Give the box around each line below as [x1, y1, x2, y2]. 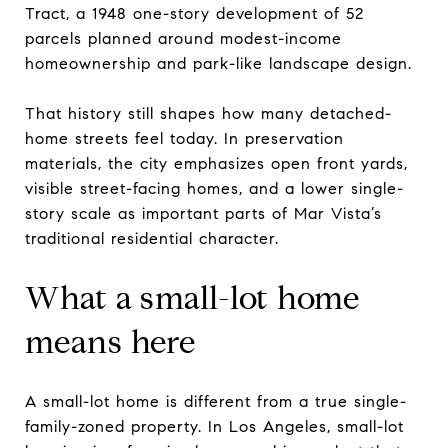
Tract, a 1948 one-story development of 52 [25, 3, 364, 23]
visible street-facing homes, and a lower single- [25, 178, 404, 198]
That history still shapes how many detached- [25, 103, 392, 123]
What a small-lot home [25, 277, 360, 318]
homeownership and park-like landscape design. [25, 53, 412, 73]
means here [25, 321, 196, 362]
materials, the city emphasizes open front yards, [25, 153, 408, 173]
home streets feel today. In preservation [25, 128, 344, 148]
